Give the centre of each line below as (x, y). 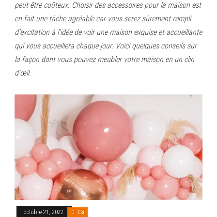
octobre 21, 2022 (44, 212)
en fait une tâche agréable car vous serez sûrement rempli (103, 18)
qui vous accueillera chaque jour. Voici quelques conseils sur (106, 46)
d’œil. (23, 73)
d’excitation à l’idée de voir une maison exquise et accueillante (108, 32)
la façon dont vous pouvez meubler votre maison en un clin (104, 59)
